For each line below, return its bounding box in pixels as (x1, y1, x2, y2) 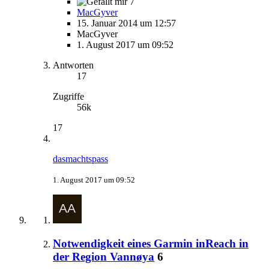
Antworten (53, 59, 94, 70)
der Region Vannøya (53, 250, 154, 263)
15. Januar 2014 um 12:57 (77, 17, 176, 28)
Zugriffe (53, 91, 84, 101)
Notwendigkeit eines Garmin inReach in (53, 237, 249, 250)
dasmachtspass (53, 153, 108, 164)
